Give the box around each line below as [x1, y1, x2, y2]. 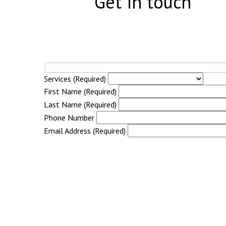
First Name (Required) [44, 86, 117, 96]
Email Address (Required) [44, 125, 126, 136]
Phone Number [44, 112, 94, 123]
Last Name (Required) [44, 99, 117, 109]
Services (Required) [44, 73, 106, 84]
